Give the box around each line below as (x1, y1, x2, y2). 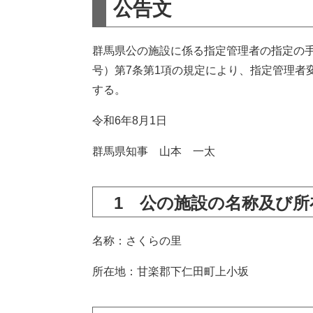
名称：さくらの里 (92, 235, 182, 247)
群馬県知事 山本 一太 (92, 145, 215, 157)
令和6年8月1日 (92, 115, 167, 126)
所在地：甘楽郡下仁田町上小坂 (92, 265, 249, 277)
